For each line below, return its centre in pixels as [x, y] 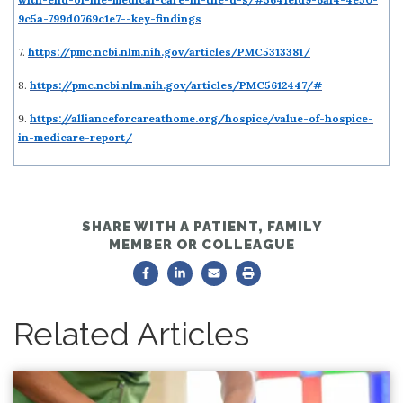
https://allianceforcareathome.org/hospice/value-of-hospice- [201, 118]
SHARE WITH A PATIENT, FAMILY [201, 226]
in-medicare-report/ [75, 137]
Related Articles [131, 333]
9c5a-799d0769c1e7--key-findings [110, 18]
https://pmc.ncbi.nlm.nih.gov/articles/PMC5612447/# [176, 85]
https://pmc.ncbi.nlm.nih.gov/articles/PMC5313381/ [169, 51]
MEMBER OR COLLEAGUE [201, 244]
